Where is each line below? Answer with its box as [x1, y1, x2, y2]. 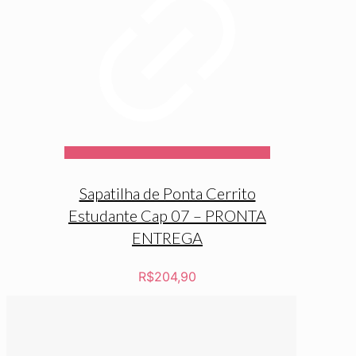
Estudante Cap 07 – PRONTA [68, 205, 266, 225]
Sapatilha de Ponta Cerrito [79, 183, 256, 203]
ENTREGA [132, 227, 203, 247]
